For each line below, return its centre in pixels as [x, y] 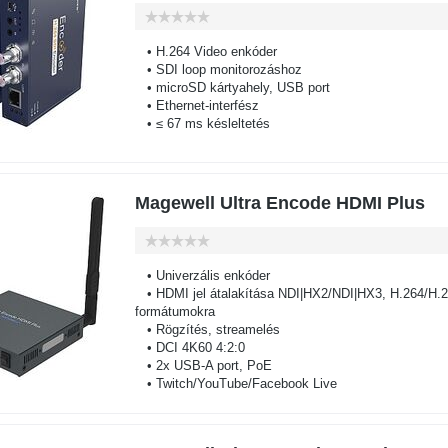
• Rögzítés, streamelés [207, 329]
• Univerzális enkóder [202, 275]
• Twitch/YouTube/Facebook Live [235, 383]
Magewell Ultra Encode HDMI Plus [279, 203]
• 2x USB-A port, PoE [203, 365]
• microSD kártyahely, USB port [232, 87]
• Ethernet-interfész [196, 105]
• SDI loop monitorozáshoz [218, 69]
